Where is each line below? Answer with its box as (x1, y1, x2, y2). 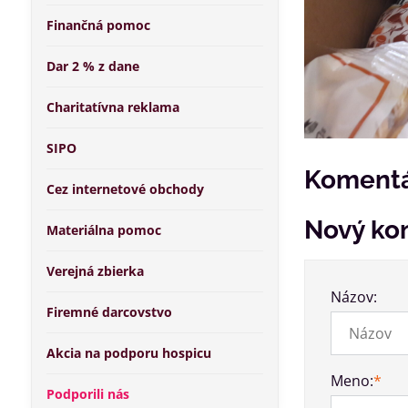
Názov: (330, 286, 377, 307)
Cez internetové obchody (46, 180, 204, 198)
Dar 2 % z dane (46, 57, 139, 75)
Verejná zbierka (46, 262, 144, 280)
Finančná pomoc (46, 16, 150, 34)
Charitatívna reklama (46, 98, 179, 116)
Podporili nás (46, 385, 129, 403)
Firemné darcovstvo (46, 303, 172, 321)
